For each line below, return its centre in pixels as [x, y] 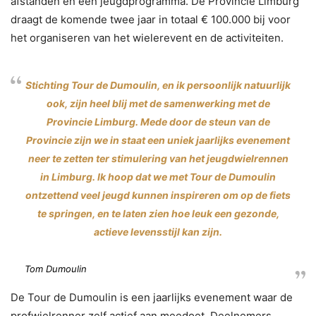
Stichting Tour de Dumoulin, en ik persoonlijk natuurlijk [158, 85]
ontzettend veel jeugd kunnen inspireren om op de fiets [158, 195]
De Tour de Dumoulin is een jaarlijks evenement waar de [152, 297]
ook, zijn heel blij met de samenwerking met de [158, 103]
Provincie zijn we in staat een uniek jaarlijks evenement [158, 140]
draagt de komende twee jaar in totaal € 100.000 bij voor [151, 19]
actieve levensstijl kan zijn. [158, 232]
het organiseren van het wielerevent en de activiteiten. [147, 38]
